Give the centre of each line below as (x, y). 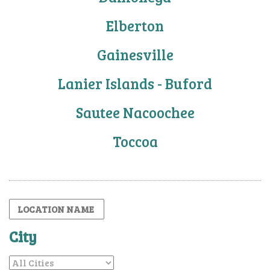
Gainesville (135, 54)
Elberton (135, 25)
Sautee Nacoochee (135, 112)
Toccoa (135, 141)
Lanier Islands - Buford (135, 83)
